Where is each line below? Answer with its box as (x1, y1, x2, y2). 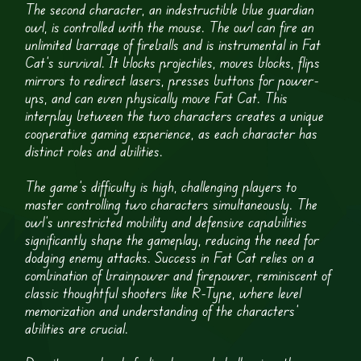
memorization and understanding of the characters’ (25, 301, 299, 319)
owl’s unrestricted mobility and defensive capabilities (25, 212, 308, 230)
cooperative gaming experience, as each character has (25, 124, 318, 143)
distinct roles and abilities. (25, 142, 164, 160)
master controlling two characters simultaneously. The (25, 194, 318, 213)
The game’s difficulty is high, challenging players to (25, 176, 297, 195)
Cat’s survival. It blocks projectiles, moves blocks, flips (25, 53, 321, 72)
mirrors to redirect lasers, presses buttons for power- (25, 71, 320, 89)
